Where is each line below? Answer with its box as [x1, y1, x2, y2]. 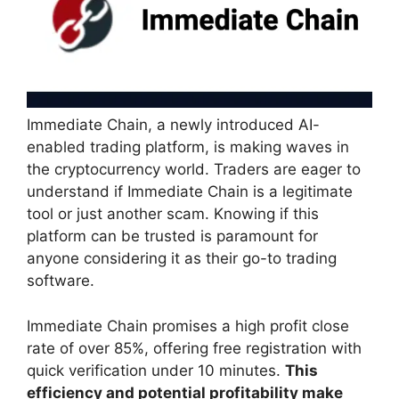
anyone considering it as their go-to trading [27, 249, 337, 268]
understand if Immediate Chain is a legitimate [27, 183, 353, 201]
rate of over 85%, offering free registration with [27, 338, 362, 357]
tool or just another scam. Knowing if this [27, 205, 319, 224]
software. [27, 272, 94, 290]
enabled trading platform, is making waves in [27, 138, 349, 157]
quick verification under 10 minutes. [27, 361, 285, 379]
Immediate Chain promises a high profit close [27, 316, 349, 335]
